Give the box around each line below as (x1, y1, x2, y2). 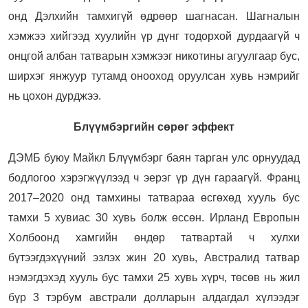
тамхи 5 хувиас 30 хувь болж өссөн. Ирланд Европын (8, 211, 300, 223)
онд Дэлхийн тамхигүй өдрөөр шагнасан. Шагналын (8, 10, 300, 22)
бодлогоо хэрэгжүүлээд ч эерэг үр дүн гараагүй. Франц (8, 171, 300, 184)
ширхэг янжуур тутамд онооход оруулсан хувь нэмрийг (8, 69, 300, 82)
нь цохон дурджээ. (8, 89, 101, 102)
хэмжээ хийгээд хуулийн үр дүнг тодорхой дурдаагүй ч (8, 30, 300, 42)
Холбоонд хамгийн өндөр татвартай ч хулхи (8, 231, 300, 243)
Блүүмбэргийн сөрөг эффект (74, 120, 234, 133)
